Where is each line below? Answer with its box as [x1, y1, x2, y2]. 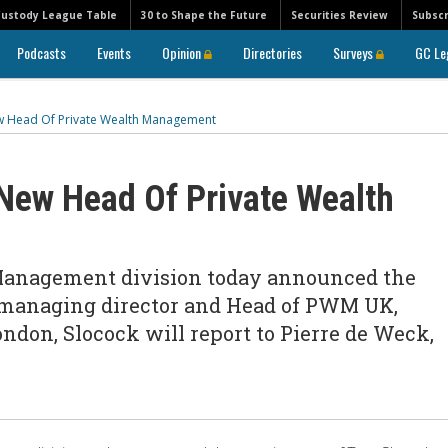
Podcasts [17, 42, 66, 63]
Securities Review [291, 8, 388, 22]
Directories [243, 42, 302, 63]
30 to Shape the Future [141, 8, 267, 22]
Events [97, 42, 131, 63]
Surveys [333, 42, 376, 63]
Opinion [162, 42, 204, 63]
